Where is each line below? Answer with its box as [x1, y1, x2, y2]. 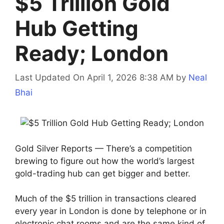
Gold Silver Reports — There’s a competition [15, 143, 192, 153]
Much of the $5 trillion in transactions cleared [15, 193, 196, 204]
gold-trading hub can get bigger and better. [15, 168, 190, 178]
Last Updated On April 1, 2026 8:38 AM [15, 72, 173, 83]
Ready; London [15, 40, 168, 66]
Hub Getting [15, 15, 138, 41]
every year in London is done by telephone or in [15, 206, 206, 216]
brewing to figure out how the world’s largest [15, 155, 194, 166]
